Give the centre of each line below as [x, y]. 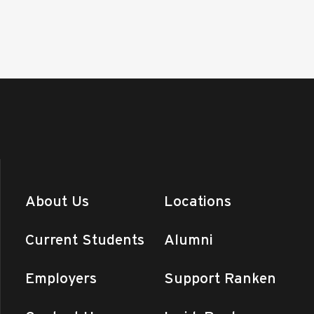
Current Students [84, 239]
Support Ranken [220, 278]
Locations [198, 201]
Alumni [189, 239]
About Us [57, 201]
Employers [61, 278]
